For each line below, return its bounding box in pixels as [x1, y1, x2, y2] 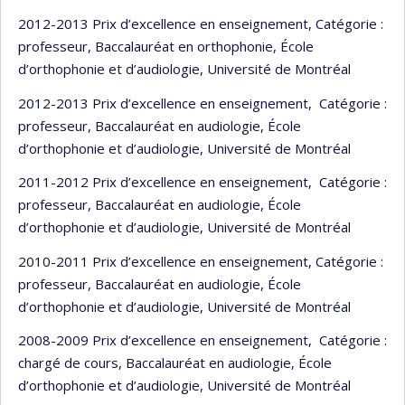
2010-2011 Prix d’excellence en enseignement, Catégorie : [18, 251, 383, 270]
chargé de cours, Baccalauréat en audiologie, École [18, 353, 332, 372]
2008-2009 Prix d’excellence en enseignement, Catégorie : [18, 331, 387, 349]
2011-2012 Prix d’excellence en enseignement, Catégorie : [18, 173, 387, 191]
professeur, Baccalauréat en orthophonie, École [18, 37, 314, 55]
